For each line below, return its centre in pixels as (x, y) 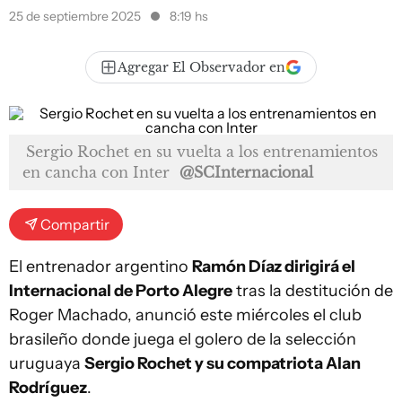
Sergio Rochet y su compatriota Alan (223, 363)
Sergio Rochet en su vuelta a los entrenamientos (202, 152)
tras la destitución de (313, 291)
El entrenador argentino (100, 267)
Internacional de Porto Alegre (121, 291)
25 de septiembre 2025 (76, 16)
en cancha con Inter (96, 172)
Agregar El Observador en (201, 67)
